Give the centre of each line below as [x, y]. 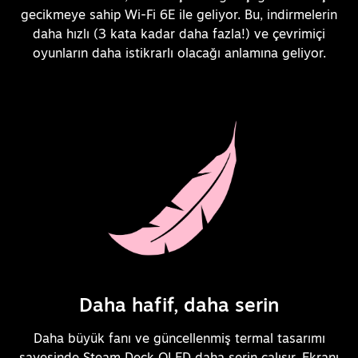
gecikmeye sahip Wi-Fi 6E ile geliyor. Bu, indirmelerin [179, 14]
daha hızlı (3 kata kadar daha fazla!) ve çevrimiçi [179, 33]
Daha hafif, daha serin [179, 304]
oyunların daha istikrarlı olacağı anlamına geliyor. [179, 52]
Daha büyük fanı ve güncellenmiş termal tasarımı [179, 338]
